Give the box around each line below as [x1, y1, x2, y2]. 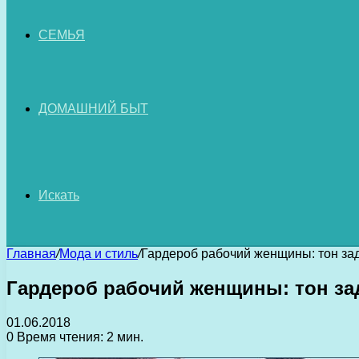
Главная [6, 247, 56, 260]
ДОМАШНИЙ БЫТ [38, 102, 148, 115]
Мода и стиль [59, 247, 138, 260]
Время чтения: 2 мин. [14, 329, 143, 344]
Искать [38, 188, 79, 202]
